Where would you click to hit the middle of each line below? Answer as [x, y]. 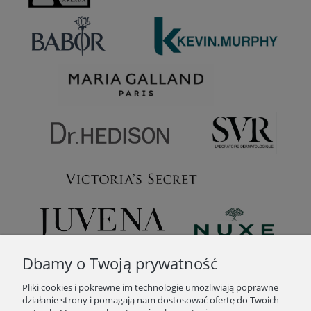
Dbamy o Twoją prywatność [120, 263]
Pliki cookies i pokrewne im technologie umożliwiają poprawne [150, 287]
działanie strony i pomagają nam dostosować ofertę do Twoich [151, 300]
